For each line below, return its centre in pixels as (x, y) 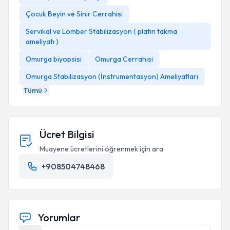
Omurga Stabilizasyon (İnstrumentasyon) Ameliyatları (112, 76)
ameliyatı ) (42, 42)
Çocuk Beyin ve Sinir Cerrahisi (74, 14)
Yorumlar (59, 217)
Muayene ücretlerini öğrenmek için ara (101, 149)
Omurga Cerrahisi (124, 59)
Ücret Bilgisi (67, 134)
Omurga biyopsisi (54, 59)
